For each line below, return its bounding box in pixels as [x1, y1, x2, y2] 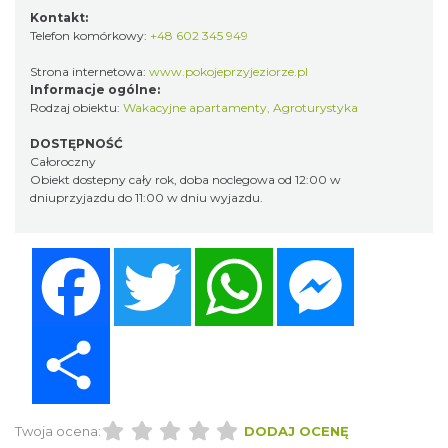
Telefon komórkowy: [30, 28, 150, 44]
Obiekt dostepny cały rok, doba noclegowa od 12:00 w [30, 172, 341, 188]
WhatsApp [272, 246, 358, 266]
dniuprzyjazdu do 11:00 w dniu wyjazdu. [30, 190, 263, 206]
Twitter [191, 246, 250, 266]
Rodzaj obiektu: [30, 100, 123, 116]
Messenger [354, 246, 443, 266]
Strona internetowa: [30, 64, 149, 80]
